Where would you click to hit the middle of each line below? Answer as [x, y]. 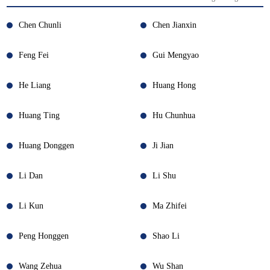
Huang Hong [174, 85]
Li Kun [31, 206]
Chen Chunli [40, 25]
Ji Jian [163, 146]
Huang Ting [39, 115]
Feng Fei [34, 55]
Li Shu [164, 176]
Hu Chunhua [174, 115]
